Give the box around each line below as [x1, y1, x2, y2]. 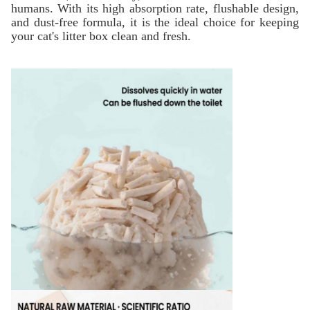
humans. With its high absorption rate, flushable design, [11, 1, 299, 15]
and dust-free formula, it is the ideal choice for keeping [11, 15, 299, 29]
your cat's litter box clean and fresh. [11, 29, 191, 43]
